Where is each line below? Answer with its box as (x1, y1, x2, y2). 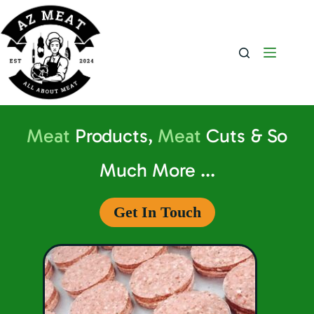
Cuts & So (201, 125, 287, 147)
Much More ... (99, 159, 215, 182)
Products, (70, 125, 158, 147)
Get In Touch (113, 203, 201, 221)
